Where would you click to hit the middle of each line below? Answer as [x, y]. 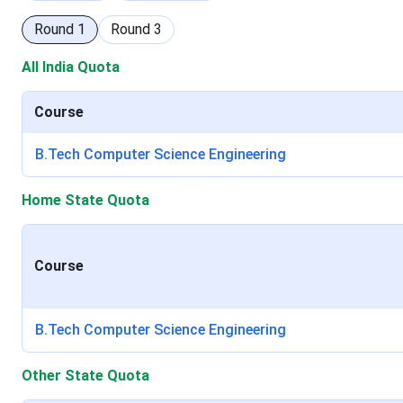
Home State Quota [85, 200]
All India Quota [71, 67]
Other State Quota [85, 376]
